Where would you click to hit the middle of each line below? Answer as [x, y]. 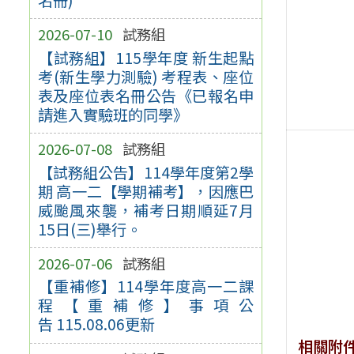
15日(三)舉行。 [89, 229]
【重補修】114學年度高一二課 [146, 286]
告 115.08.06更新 [96, 324]
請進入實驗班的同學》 [113, 114]
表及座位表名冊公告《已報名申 [146, 95]
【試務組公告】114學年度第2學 [146, 172]
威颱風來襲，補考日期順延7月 [146, 210]
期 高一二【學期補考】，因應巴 [146, 191]
